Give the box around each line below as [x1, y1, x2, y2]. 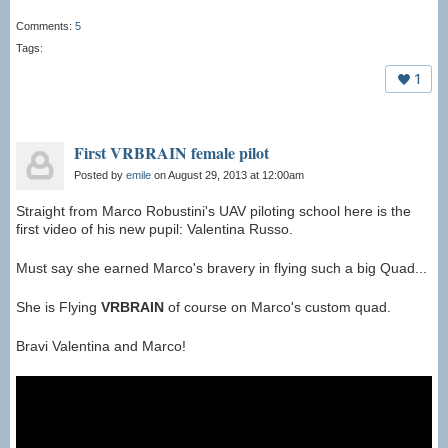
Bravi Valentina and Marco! [16, 338, 186, 355]
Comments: [16, 20, 75, 33]
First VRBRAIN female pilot [74, 141, 269, 165]
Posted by [74, 169, 126, 182]
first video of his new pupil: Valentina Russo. [16, 221, 293, 238]
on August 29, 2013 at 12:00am [151, 169, 304, 182]
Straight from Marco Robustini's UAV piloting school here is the [16, 203, 411, 220]
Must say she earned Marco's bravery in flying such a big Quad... [16, 260, 427, 277]
